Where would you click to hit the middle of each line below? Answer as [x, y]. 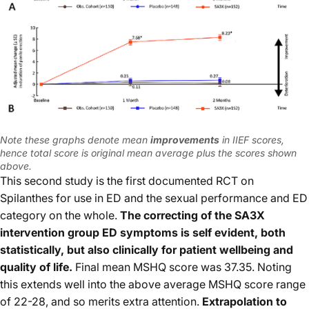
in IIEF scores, [253, 139]
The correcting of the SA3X [192, 215]
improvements [185, 139]
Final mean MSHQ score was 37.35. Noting [182, 267]
